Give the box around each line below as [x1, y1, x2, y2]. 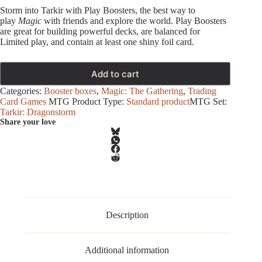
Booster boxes [44, 86, 96, 96]
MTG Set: [189, 96, 227, 106]
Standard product [126, 96, 189, 106]
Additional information [85, 245, 170, 256]
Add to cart [91, 68, 140, 80]
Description [105, 209, 149, 220]
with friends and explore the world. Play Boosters [42, 16, 226, 26]
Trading [188, 86, 216, 96]
